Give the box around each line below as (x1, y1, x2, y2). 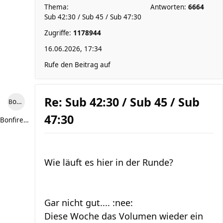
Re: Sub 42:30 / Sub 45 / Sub (44, 94, 200, 110)
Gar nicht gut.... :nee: (44, 197, 133, 209)
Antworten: (150, 2, 188, 11)
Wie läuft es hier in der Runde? (44, 156, 173, 168)
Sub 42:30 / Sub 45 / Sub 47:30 (44, 12, 141, 21)
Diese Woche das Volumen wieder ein (44, 210, 203, 222)
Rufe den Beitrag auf (44, 60, 111, 69)
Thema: (44, 2, 69, 11)
